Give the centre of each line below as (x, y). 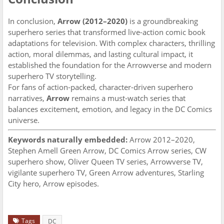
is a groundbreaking (163, 21)
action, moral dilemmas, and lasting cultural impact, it (100, 54)
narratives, (27, 98)
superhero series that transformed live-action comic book (107, 32)
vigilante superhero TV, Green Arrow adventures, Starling (106, 172)
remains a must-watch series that (127, 98)
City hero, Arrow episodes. (53, 183)
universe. (24, 120)
